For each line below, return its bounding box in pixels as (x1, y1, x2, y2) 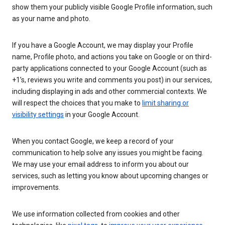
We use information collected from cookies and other (12, 210, 180, 218)
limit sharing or (142, 99, 189, 107)
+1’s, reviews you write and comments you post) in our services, (12, 76, 212, 84)
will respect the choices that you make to (12, 99, 142, 107)
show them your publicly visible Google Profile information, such (12, 3, 212, 12)
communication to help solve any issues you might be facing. (12, 149, 203, 157)
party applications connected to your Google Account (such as (12, 64, 207, 73)
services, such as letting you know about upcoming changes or (12, 172, 208, 180)
